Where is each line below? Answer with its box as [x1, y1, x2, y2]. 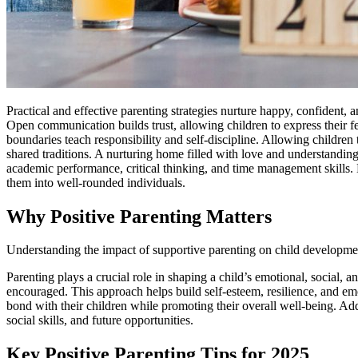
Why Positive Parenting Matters [6, 205, 272, 227]
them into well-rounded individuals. [6, 175, 185, 189]
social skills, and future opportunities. [6, 313, 193, 328]
